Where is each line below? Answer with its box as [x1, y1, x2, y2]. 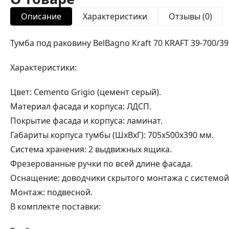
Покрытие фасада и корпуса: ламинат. [10, 114, 163, 126]
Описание [21, 10, 61, 22]
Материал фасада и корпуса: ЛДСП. [10, 100, 151, 112]
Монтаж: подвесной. [10, 186, 93, 198]
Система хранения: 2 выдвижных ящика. [10, 143, 172, 155]
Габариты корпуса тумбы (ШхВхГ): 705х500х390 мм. [10, 129, 214, 141]
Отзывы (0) [169, 10, 212, 22]
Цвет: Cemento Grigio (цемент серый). [10, 86, 161, 98]
